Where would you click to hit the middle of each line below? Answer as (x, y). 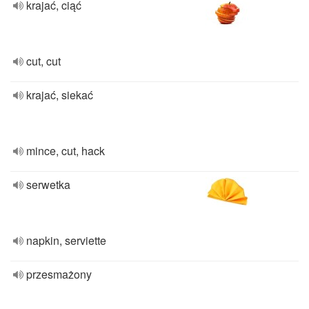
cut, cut (43, 61)
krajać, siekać (60, 95)
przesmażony (59, 274)
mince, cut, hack (66, 151)
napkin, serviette (66, 240)
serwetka (48, 185)
